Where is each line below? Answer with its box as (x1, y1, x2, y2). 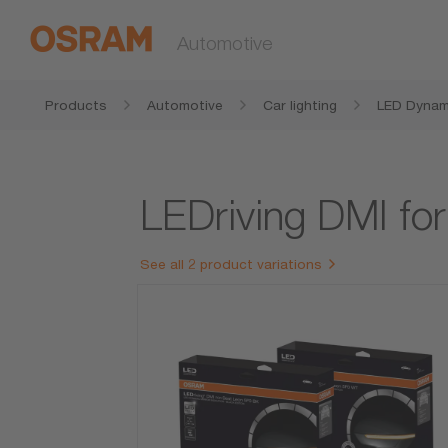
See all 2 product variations (140, 256, 323, 273)
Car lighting (263, 97, 337, 113)
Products (45, 97, 107, 113)
